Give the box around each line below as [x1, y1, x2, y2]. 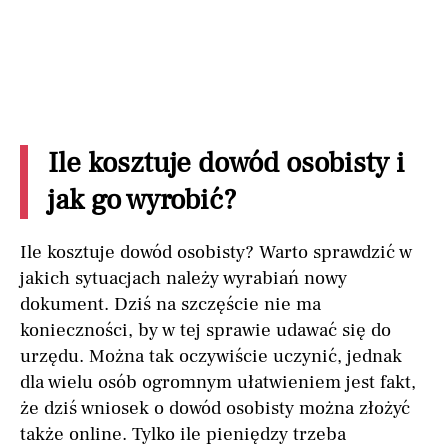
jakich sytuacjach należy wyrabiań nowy [20, 266, 347, 291]
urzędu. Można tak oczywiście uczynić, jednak [20, 344, 402, 369]
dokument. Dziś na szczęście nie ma [20, 292, 321, 317]
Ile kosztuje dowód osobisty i [48, 145, 405, 183]
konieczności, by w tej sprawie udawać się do [20, 318, 391, 343]
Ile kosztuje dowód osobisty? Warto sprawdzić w [20, 240, 412, 265]
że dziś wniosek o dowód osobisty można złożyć [20, 396, 410, 421]
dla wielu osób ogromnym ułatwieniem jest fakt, [20, 370, 416, 395]
